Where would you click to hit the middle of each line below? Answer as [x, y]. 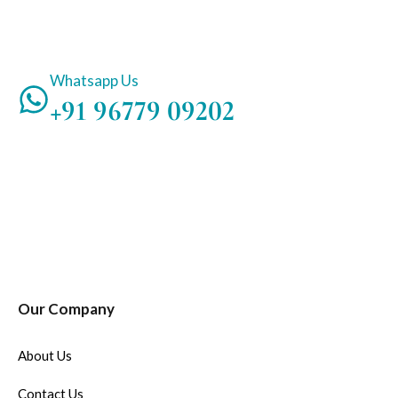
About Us [44, 356]
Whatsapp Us [94, 81]
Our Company [66, 309]
